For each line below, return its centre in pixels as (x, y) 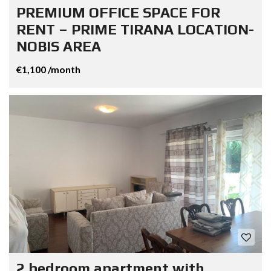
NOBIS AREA (59, 46)
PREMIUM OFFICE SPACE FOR (118, 12)
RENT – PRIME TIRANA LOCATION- (135, 29)
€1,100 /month (48, 69)
